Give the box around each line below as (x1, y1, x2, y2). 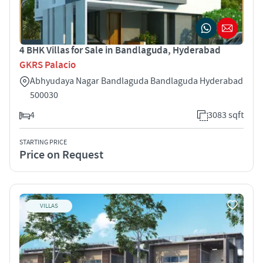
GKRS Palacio (19, 58, 76, 72)
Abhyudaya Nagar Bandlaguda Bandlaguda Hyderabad (30, 75, 243, 87)
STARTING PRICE (19, 137, 67, 147)
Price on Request (19, 147, 103, 163)
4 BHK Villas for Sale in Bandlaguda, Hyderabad (19, 43, 221, 57)
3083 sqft (208, 109, 244, 121)
